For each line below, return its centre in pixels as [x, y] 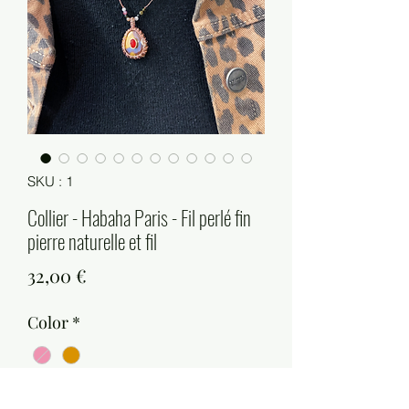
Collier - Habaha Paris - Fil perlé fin [139, 218]
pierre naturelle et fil [92, 241]
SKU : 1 [50, 182]
